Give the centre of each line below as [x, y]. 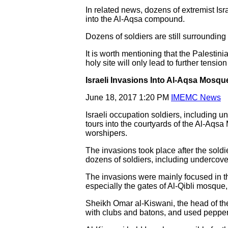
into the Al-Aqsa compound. [135, 19]
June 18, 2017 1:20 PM [128, 97]
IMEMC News [196, 97]
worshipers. [106, 133]
